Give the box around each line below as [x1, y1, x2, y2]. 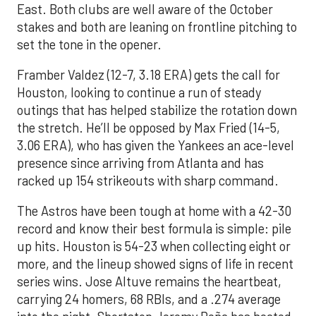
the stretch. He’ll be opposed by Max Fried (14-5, [17, 120, 280, 136]
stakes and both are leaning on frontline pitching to [17, 18, 297, 35]
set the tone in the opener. [17, 36, 162, 52]
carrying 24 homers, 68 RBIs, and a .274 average [17, 291, 281, 308]
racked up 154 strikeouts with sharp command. [17, 173, 279, 189]
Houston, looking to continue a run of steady [17, 85, 261, 101]
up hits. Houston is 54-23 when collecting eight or [17, 238, 291, 255]
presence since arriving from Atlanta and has [17, 155, 264, 171]
